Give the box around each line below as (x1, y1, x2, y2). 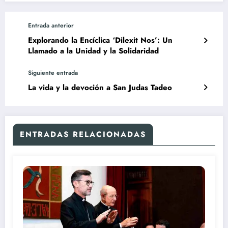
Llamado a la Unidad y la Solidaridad (28, 45, 159, 57)
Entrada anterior (28, 21, 74, 31)
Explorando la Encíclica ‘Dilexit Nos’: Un (28, 35, 173, 46)
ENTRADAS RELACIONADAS (20, 129, 146, 140)
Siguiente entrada (28, 68, 78, 78)
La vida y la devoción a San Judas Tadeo (28, 82, 172, 94)
